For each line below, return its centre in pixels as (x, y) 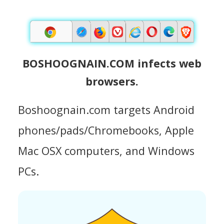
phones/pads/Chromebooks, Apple (106, 130)
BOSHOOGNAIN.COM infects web (112, 63)
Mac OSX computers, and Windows (106, 150)
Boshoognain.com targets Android (106, 109)
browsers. (112, 81)
